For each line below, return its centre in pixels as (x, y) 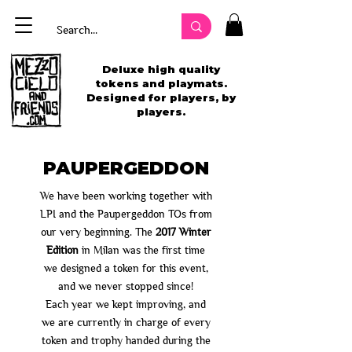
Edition (64, 249)
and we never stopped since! (126, 286)
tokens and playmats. (161, 83)
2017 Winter (183, 231)
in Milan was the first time (143, 249)
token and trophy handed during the (126, 340)
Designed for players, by (161, 97)
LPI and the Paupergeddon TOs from (126, 213)
